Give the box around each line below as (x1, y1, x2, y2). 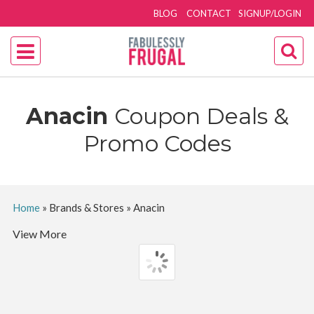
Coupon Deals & (114, 102, 289, 130)
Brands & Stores (48, 201, 124, 214)
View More (12, 227, 67, 240)
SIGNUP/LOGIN (238, 8, 302, 19)
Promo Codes (83, 130, 231, 157)
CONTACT (186, 8, 232, 19)
